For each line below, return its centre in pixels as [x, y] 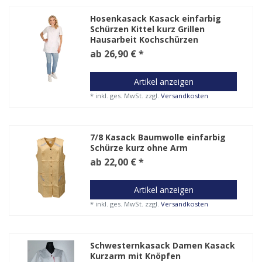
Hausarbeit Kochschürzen [144, 39]
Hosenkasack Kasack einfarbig [156, 18]
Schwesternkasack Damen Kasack [163, 246]
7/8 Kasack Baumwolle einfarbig [158, 137]
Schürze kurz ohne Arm [139, 148]
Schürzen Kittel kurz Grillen [148, 29]
